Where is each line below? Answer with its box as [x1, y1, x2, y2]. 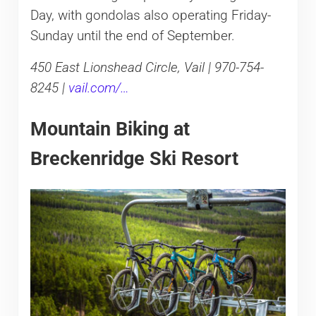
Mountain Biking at [30, 117, 190, 140]
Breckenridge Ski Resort [30, 147, 238, 169]
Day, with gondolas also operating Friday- [30, 7, 271, 23]
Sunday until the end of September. [30, 28, 235, 44]
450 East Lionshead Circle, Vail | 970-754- [30, 59, 264, 75]
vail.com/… [68, 80, 129, 96]
